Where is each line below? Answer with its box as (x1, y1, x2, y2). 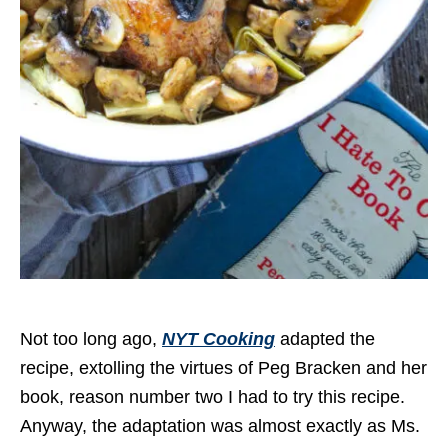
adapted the (275, 329, 375, 349)
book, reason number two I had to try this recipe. (20, 387, 410, 407)
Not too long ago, (20, 329, 162, 349)
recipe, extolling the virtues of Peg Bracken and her (20, 358, 427, 378)
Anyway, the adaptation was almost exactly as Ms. (20, 416, 420, 436)
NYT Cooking (162, 329, 275, 349)
